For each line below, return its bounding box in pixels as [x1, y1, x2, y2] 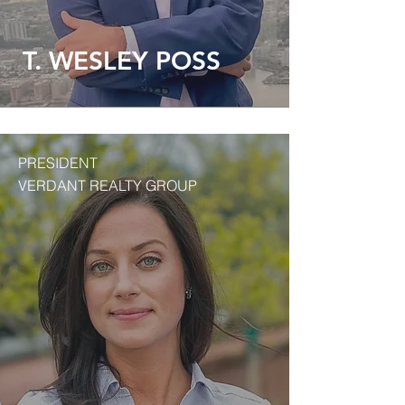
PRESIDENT [18, 154, 98, 172]
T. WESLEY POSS [23, 45, 221, 76]
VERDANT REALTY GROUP [18, 176, 197, 194]
